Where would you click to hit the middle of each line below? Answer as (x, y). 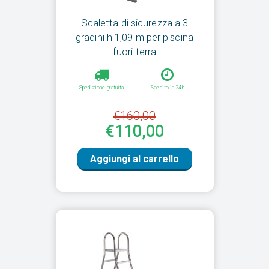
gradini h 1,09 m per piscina (134, 38)
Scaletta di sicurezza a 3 (134, 23)
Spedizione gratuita (101, 88)
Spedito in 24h (168, 88)
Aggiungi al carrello (134, 159)
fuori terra (134, 52)
